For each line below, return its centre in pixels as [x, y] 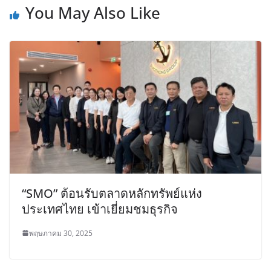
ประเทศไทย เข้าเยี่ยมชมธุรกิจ [100, 209]
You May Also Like [93, 12]
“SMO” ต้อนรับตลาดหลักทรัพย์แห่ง [112, 193]
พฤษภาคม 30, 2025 [61, 233]
